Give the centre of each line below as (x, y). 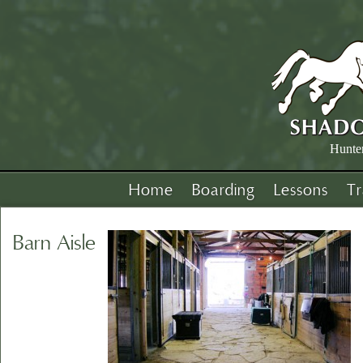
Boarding (224, 190)
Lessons (301, 190)
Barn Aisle (54, 243)
